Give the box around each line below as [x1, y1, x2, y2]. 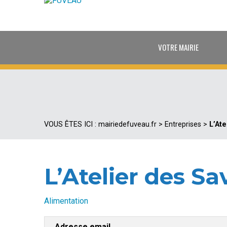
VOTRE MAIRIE [158, 42, 199, 53]
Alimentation [44, 196, 88, 206]
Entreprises [165, 120, 201, 129]
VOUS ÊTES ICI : [44, 120, 98, 129]
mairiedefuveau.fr [98, 120, 157, 129]
